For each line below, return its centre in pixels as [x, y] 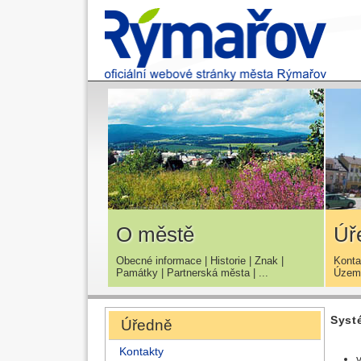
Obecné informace [159, 260]
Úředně [147, 325]
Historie [228, 260]
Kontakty [141, 351]
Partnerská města [208, 272]
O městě [155, 234]
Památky [137, 272]
